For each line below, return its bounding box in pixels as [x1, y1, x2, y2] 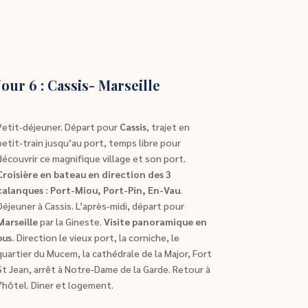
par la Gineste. [37, 215, 104, 228]
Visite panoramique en [103, 215, 207, 228]
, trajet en [146, 120, 190, 133]
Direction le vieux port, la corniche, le [14, 231, 179, 244]
